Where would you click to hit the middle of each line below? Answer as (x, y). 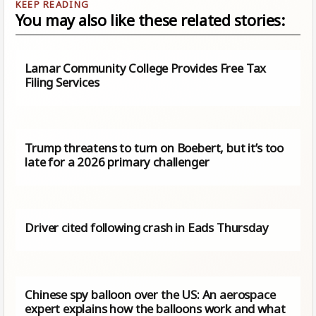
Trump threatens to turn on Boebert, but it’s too (154, 147)
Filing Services (62, 82)
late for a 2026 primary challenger (117, 162)
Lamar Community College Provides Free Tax (146, 68)
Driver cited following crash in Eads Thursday (147, 227)
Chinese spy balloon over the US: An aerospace (150, 295)
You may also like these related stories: (150, 20)
